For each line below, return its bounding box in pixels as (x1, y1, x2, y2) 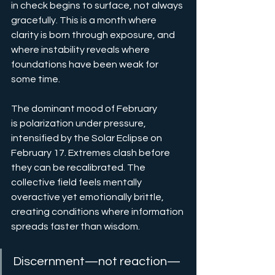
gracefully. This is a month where (11, 15, 158, 26)
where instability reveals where (11, 45, 152, 55)
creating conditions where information (11, 207, 185, 217)
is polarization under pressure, (11, 118, 148, 129)
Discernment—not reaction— (13, 255, 180, 268)
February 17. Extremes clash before (11, 148, 172, 158)
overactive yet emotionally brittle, (11, 192, 166, 203)
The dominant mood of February (11, 104, 159, 114)
